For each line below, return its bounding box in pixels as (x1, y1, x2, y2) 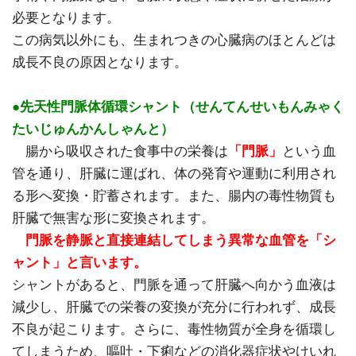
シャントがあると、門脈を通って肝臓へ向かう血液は (12, 277, 336, 292)
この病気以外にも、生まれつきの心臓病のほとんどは (12, 32, 336, 48)
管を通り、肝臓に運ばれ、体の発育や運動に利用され (12, 165, 336, 181)
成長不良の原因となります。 (12, 54, 188, 70)
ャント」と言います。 (12, 254, 147, 270)
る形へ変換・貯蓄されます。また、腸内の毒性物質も (12, 188, 336, 203)
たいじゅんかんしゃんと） (12, 121, 174, 137)
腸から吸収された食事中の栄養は (12, 143, 228, 159)
